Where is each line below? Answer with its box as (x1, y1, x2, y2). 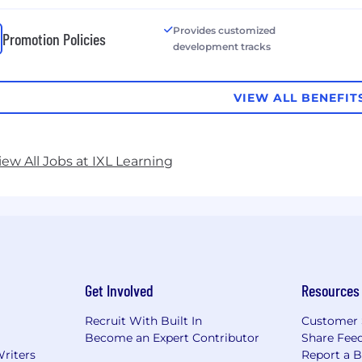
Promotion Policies (2, 29, 106, 49)
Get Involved (84, 280, 154, 301)
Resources (301, 280, 360, 301)
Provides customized (172, 24, 276, 37)
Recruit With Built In (84, 314, 202, 329)
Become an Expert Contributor (84, 330, 259, 346)
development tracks (172, 40, 271, 53)
